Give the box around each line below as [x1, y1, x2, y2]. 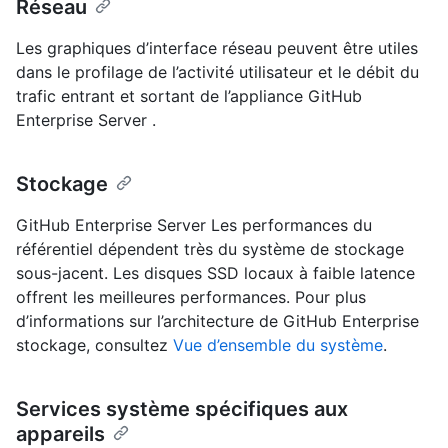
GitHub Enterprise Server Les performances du [16, 214, 372, 235]
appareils [16, 421, 105, 446]
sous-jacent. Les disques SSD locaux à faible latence [16, 262, 415, 283]
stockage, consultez [16, 334, 173, 355]
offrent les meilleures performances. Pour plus [16, 286, 366, 307]
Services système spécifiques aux [16, 396, 348, 421]
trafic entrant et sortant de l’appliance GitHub [16, 85, 362, 106]
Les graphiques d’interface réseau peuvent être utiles [16, 37, 418, 58]
